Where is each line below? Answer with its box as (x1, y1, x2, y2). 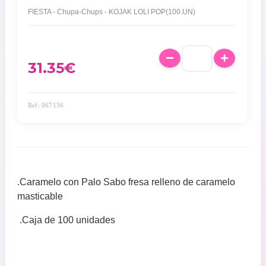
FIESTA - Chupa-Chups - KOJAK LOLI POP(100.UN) (28, 7, 195, 16)
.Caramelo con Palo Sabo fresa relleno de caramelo (17, 176, 235, 187)
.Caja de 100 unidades (17, 214, 115, 225)
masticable (17, 191, 65, 201)
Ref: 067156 (28, 101, 64, 109)
